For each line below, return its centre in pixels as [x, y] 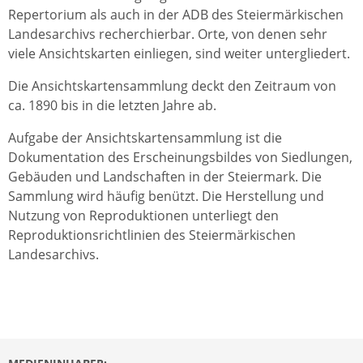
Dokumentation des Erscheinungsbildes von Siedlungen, [180, 157]
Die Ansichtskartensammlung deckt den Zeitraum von [172, 86]
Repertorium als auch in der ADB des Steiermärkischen [176, 15]
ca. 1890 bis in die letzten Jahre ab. [112, 105]
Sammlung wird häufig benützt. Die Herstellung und [166, 196]
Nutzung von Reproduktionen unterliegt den [143, 216]
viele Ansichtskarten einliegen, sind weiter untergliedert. [179, 53]
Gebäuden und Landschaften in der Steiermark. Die [165, 177]
